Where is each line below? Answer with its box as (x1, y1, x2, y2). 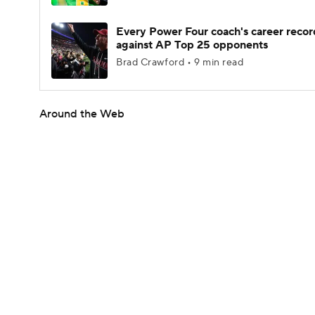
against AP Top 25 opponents (116, 38, 268, 52)
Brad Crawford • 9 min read (116, 56, 244, 69)
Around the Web (39, 107, 124, 121)
